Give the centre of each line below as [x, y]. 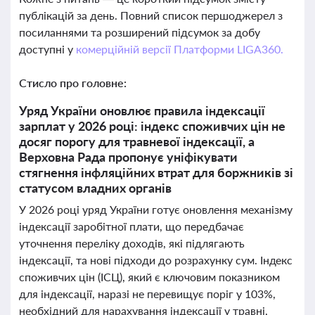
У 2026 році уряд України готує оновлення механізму [156, 209]
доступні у [47, 49]
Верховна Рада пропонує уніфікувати [128, 157]
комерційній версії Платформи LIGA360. [179, 49]
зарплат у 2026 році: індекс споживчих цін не [152, 126]
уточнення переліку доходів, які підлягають [132, 243]
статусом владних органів [95, 188]
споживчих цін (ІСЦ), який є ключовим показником [149, 277]
